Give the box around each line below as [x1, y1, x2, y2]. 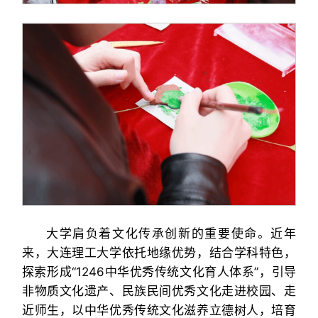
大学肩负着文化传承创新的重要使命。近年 [45, 226, 297, 241]
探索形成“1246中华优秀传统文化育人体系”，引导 [21, 264, 297, 279]
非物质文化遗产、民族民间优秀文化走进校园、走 [21, 283, 297, 298]
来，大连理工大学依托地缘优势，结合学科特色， [21, 245, 297, 260]
